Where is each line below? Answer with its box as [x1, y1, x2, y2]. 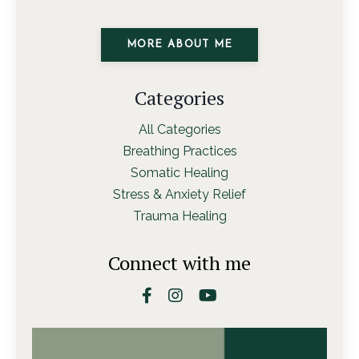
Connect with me [108, 249, 251, 276]
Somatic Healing [131, 164, 228, 180]
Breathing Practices [122, 143, 237, 159]
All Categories [138, 121, 221, 137]
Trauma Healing [132, 208, 227, 224]
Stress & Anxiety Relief [113, 186, 246, 202]
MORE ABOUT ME [126, 39, 233, 50]
